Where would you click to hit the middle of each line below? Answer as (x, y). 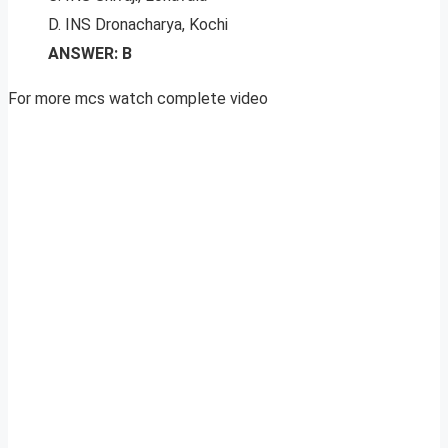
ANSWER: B (90, 54)
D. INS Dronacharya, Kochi (138, 25)
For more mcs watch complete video (138, 99)
